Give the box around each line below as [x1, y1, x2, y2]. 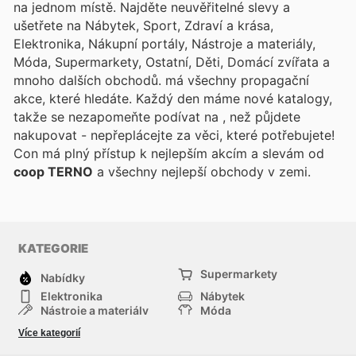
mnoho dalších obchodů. [14, 72, 165, 88]
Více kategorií [18, 327, 80, 339]
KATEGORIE [18, 240, 88, 256]
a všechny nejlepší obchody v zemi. [93, 163, 311, 180]
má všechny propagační [165, 72, 309, 88]
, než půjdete [222, 108, 300, 125]
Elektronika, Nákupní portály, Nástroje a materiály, [14, 35, 315, 52]
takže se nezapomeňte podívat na [14, 108, 222, 125]
